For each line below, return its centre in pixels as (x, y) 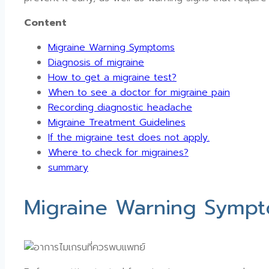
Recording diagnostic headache (120, 108)
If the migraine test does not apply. (129, 138)
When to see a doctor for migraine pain (139, 93)
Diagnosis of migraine (96, 63)
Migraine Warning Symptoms (111, 48)
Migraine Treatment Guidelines (117, 123)
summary (68, 168)
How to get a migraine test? (112, 78)
